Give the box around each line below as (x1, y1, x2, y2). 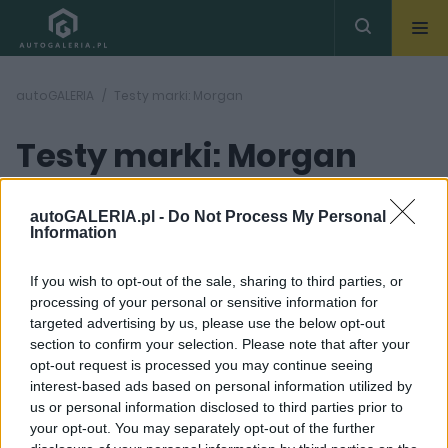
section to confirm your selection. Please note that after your (30, 335, 410, 352)
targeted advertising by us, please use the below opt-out (30, 314, 385, 331)
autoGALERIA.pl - (30, 207, 168, 225)
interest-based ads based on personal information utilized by (30, 377, 412, 394)
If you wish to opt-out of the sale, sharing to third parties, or (30, 272, 403, 289)
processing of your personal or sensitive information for (30, 293, 378, 310)
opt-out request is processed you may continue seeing (30, 356, 373, 373)
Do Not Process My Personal (168, 207, 386, 225)
